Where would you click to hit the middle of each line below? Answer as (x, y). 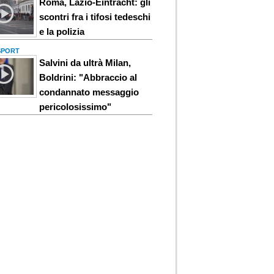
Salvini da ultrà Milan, (85, 62)
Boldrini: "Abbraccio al (88, 77)
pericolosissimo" (76, 106)
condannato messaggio (89, 92)
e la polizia (62, 31)
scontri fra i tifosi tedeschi (95, 17)
